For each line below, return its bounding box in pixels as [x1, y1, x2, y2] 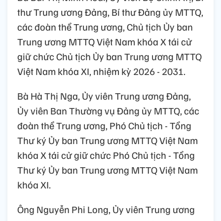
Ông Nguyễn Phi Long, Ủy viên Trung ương [17, 203, 195, 216]
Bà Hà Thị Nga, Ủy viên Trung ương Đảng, [17, 89, 191, 103]
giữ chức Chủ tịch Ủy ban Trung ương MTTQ [17, 50, 202, 63]
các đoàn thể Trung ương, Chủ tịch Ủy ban [17, 20, 193, 34]
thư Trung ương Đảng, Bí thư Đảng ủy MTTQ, [17, 5, 203, 19]
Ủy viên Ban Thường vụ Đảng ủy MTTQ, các [17, 104, 199, 117]
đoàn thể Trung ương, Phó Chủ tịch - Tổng [17, 119, 191, 132]
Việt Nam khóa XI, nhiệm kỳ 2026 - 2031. [17, 65, 185, 78]
